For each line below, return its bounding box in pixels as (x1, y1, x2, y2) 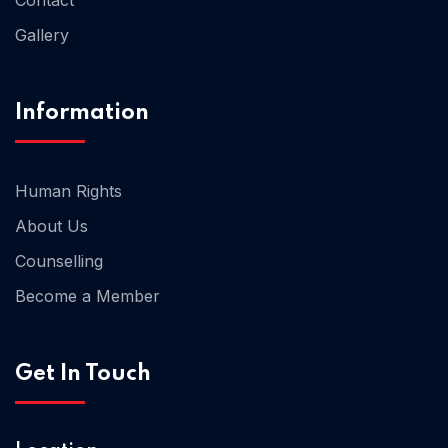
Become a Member (15, 285, 160, 306)
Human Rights (15, 180, 122, 201)
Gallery (15, 24, 69, 45)
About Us (15, 215, 88, 236)
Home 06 (307, 142, 379, 159)
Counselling (15, 250, 103, 271)
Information (15, 101, 149, 124)
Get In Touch (15, 362, 151, 385)
